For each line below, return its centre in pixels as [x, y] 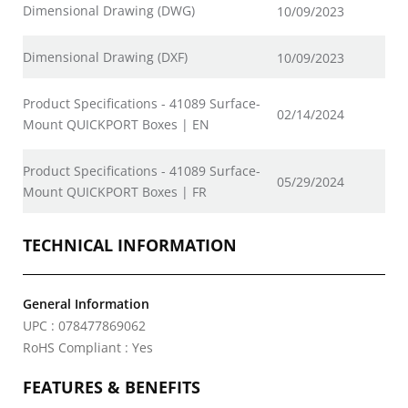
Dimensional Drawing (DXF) [105, 57]
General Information [86, 304]
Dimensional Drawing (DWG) [109, 10]
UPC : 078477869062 [84, 326]
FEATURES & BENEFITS [112, 387]
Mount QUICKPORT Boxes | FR [115, 192]
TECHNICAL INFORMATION [130, 245]
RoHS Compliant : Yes [88, 347]
